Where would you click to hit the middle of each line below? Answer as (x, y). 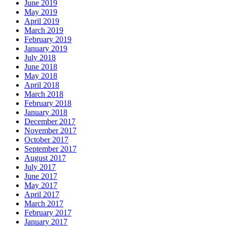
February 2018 (48, 103)
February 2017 (48, 212)
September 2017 (50, 148)
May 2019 (41, 12)
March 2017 (44, 203)
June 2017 (41, 176)
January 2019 (46, 48)
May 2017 (41, 185)
